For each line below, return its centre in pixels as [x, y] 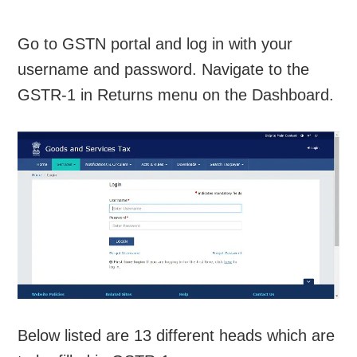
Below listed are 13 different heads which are [177, 336]
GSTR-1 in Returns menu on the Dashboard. [176, 94]
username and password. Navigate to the [164, 69]
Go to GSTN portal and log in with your [155, 43]
